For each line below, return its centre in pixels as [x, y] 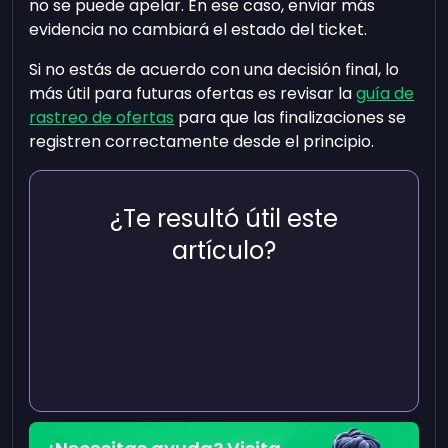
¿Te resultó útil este [223, 218]
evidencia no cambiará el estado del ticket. [198, 29]
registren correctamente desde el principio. [202, 141]
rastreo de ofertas [102, 117]
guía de [385, 93]
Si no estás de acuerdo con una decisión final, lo [214, 69]
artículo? [223, 250]
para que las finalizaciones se [290, 117]
